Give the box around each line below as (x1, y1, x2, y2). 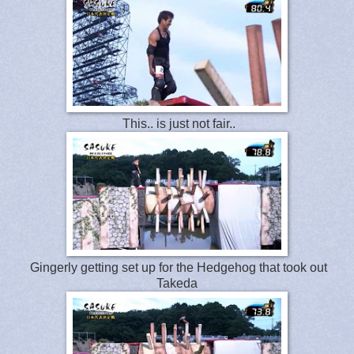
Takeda (156, 276, 198, 290)
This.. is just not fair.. (119, 116, 235, 130)
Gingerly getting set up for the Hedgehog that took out (27, 260, 327, 274)
